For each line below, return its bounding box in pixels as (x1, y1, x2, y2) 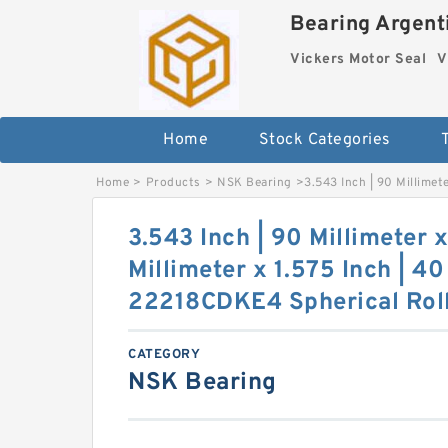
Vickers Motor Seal (290, 51, 427, 68)
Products (145, 175, 201, 191)
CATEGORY (128, 347, 200, 363)
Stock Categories (258, 130, 391, 150)
